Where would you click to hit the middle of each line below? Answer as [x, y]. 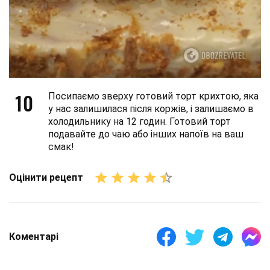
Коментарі [34, 237]
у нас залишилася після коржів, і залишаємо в [151, 108]
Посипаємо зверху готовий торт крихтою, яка [153, 96]
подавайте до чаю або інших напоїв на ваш [146, 134]
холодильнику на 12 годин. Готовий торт [140, 121]
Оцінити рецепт [46, 178]
